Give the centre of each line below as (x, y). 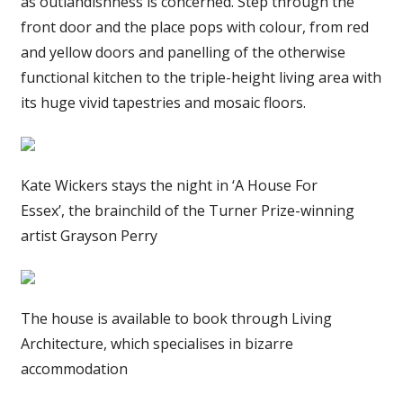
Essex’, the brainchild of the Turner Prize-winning (187, 211)
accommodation (74, 369)
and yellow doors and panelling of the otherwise (183, 53)
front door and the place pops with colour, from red (194, 27)
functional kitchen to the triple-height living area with (201, 78)
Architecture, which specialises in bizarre (157, 344)
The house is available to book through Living (176, 319)
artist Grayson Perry (89, 236)
